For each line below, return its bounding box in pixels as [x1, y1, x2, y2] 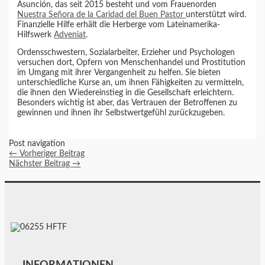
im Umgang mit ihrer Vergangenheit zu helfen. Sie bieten [17, 69, 221, 77]
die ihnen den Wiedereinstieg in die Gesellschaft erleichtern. [17, 89, 234, 98]
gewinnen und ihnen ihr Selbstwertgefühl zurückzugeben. [17, 109, 225, 118]
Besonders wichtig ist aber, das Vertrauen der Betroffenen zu [17, 99, 238, 108]
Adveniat [54, 30, 86, 39]
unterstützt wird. [186, 10, 247, 19]
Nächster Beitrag [9, 159, 73, 168]
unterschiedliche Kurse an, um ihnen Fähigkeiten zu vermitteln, [17, 79, 244, 88]
